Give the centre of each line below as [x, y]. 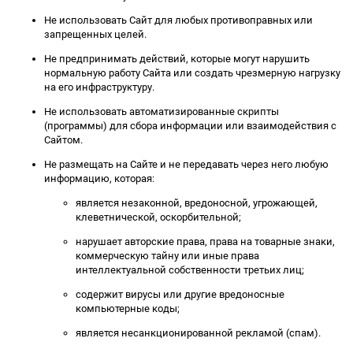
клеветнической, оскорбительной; [158, 217]
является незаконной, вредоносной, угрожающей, [197, 203]
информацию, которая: [99, 178]
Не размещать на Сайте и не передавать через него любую [186, 164]
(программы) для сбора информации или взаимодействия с [190, 125]
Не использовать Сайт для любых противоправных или [178, 20]
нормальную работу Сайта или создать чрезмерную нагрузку [192, 72]
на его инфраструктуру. [99, 87]
